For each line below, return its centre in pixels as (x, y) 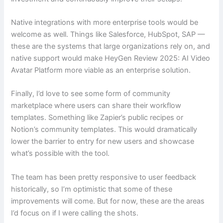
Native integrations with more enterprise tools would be (105, 22)
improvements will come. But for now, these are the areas (108, 201)
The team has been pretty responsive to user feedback (104, 177)
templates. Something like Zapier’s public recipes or (97, 118)
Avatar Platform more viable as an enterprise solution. (101, 70)
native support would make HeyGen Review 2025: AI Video (111, 58)
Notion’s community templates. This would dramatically (104, 130)
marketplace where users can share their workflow (96, 106)
